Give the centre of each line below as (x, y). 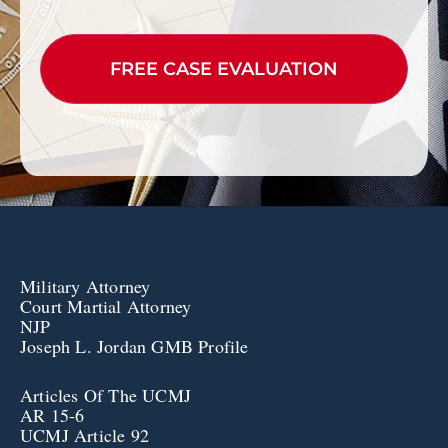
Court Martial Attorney (106, 306)
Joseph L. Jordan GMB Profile (134, 346)
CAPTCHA (85, 29)
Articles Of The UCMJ (105, 394)
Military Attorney (85, 286)
